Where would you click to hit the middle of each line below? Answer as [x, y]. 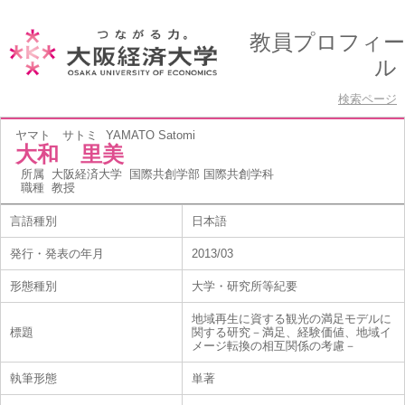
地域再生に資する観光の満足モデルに [292, 319]
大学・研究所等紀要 [245, 286]
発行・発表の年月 [57, 254]
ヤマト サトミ [57, 135]
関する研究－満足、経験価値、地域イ [292, 332]
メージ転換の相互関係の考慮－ [274, 346]
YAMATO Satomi [151, 135]
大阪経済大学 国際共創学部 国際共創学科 [163, 174]
